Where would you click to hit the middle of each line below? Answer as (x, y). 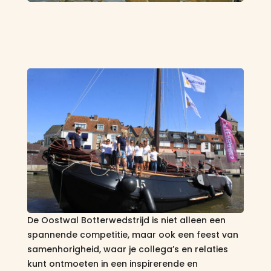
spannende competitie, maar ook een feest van (132, 235)
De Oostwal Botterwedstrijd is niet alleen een (126, 220)
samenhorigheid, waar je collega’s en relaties (127, 250)
